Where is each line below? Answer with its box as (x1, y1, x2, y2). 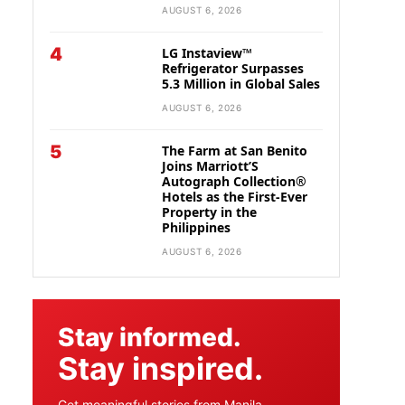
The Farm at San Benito (162, 142, 307, 159)
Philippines (162, 219, 231, 236)
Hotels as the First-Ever (162, 188, 307, 205)
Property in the (162, 203, 257, 221)
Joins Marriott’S (162, 157, 259, 174)
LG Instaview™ (162, 44, 252, 61)
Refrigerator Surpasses (162, 60, 304, 77)
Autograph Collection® (162, 173, 306, 190)
